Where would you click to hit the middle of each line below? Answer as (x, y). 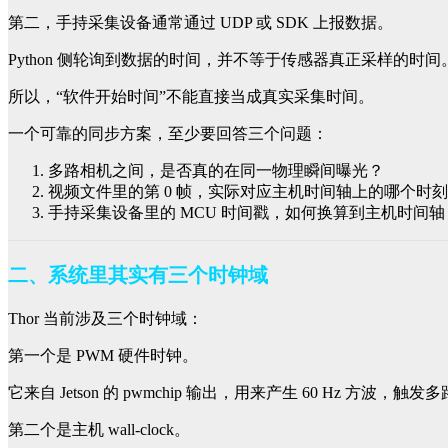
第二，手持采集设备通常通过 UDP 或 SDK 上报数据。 (200, 23)
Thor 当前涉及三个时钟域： (105, 319)
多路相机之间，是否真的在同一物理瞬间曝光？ (216, 171)
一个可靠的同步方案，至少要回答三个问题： (168, 134)
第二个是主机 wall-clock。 (99, 430)
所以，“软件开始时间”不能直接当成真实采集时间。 (191, 97)
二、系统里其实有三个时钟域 (138, 275)
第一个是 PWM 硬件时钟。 (103, 356)
